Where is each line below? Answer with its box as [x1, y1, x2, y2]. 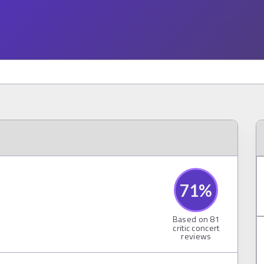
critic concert [173, 222, 220, 234]
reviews [181, 230, 212, 242]
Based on [172, 213, 210, 225]
